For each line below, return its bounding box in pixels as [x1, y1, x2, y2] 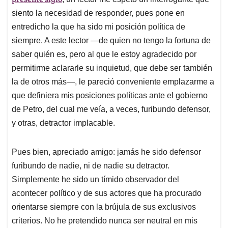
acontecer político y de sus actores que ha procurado [12, 188, 202, 197]
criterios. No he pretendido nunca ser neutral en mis [12, 216, 197, 225]
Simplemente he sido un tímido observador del [12, 175, 179, 184]
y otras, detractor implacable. [12, 118, 115, 127]
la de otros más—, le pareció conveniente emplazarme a [12, 77, 214, 86]
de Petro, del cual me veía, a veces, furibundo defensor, [12, 104, 211, 113]
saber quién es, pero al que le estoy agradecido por [12, 49, 196, 59]
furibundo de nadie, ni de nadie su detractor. [12, 161, 169, 170]
